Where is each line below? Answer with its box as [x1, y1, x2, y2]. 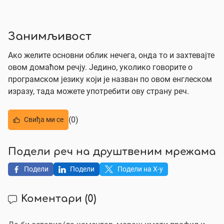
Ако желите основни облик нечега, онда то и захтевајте [8, 50, 214, 60]
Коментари [21, 194, 85, 204]
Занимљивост [8, 31, 91, 42]
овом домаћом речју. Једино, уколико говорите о [8, 62, 192, 72]
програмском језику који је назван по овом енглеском [8, 74, 212, 84]
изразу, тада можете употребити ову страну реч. [8, 86, 189, 96]
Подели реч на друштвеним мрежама [8, 147, 216, 157]
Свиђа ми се [24, 115, 63, 123]
